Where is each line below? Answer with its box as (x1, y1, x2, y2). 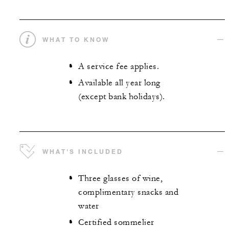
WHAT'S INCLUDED (42, 147, 123, 155)
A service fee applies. (78, 61, 159, 72)
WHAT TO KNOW (42, 35, 109, 43)
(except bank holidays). (78, 91, 165, 102)
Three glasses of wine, (78, 173, 163, 184)
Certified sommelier (78, 217, 154, 228)
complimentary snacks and (78, 187, 178, 197)
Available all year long (78, 78, 161, 88)
